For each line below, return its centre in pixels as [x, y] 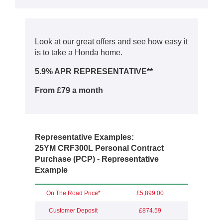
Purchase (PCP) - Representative [97, 159]
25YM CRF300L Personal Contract [99, 148]
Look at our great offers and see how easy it [111, 42]
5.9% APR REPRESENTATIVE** [94, 72]
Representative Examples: [84, 137]
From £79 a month [70, 91]
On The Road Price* [73, 193]
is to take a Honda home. [79, 53]
